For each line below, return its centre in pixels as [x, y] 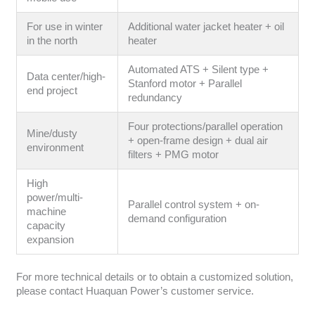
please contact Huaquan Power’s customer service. [135, 291]
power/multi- [55, 197]
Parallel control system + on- [194, 204]
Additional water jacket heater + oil [206, 26]
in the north [52, 40]
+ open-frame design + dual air [198, 140]
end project [52, 90]
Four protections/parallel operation [206, 126]
